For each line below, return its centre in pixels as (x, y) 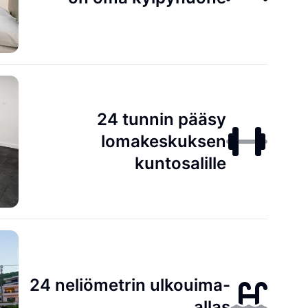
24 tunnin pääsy (162, 119)
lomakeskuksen (164, 141)
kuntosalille (181, 163)
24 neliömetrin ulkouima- (130, 285)
